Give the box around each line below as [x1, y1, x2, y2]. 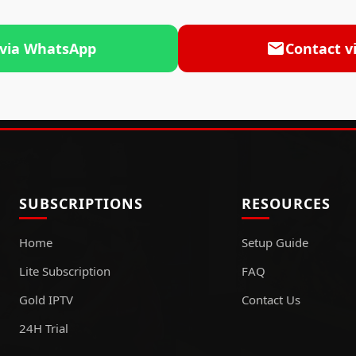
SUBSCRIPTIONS [19, 193, 143, 213]
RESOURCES [242, 193, 331, 213]
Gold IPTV [19, 291, 73, 308]
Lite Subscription [19, 262, 110, 279]
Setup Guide [242, 234, 308, 250]
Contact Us [242, 291, 300, 308]
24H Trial [19, 319, 68, 336]
